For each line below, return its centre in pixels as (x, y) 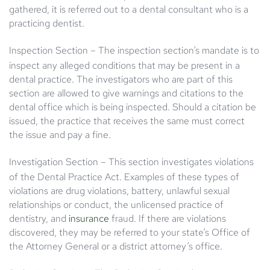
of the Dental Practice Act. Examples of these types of (124, 177)
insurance (90, 218)
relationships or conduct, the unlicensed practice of (116, 204)
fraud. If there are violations (169, 218)
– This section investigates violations (176, 162)
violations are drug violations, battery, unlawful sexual (119, 190)
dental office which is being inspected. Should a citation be (133, 107)
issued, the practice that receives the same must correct (127, 121)
